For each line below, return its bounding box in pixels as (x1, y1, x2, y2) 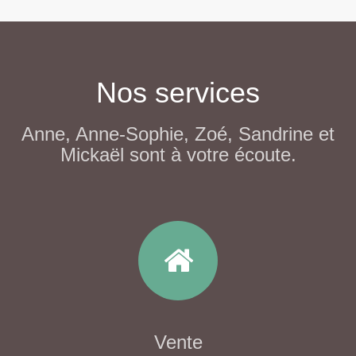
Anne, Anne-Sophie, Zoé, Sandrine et (21, 123, 335, 145)
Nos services (96, 76, 260, 109)
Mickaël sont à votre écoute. (60, 144, 296, 165)
